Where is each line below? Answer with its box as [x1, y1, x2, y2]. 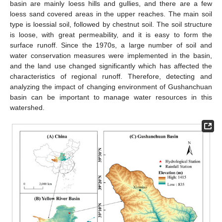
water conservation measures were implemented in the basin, [10, 52, 212, 59]
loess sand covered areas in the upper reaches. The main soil [10, 10, 212, 18]
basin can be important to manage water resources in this [10, 93, 212, 101]
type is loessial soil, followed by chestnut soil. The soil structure [10, 20, 212, 28]
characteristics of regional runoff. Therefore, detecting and [10, 72, 212, 80]
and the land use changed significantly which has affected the [10, 62, 212, 70]
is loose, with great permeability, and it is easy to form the [10, 31, 212, 39]
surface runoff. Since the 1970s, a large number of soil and [10, 41, 212, 49]
